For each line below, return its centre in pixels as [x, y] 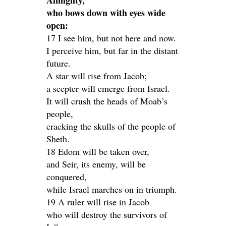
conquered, [67, 177]
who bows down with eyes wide [106, 13]
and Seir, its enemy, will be [96, 164]
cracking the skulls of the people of [111, 126]
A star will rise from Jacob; [97, 76]
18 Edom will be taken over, [98, 151]
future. [59, 63]
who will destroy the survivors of [107, 214]
